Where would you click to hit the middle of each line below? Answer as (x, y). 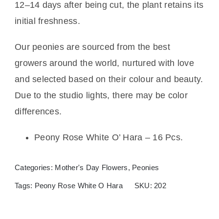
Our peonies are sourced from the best (92, 47)
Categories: (35, 167)
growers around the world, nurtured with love (104, 63)
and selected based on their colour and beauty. (109, 79)
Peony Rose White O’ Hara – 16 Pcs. (109, 137)
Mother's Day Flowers (91, 167)
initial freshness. (47, 21)
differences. (38, 111)
